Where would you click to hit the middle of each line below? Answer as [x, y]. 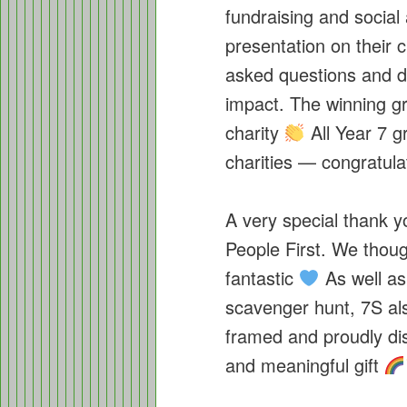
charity [255, 132]
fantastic [262, 278]
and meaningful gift [305, 365]
